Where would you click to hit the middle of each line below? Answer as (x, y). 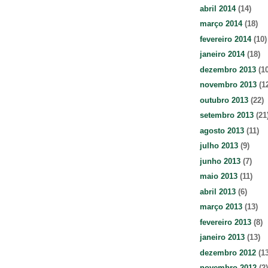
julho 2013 (219, 146)
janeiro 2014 (222, 54)
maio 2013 (219, 176)
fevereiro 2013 (226, 222)
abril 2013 (218, 191)
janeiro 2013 (222, 237)
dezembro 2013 (228, 69)
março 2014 (221, 24)
